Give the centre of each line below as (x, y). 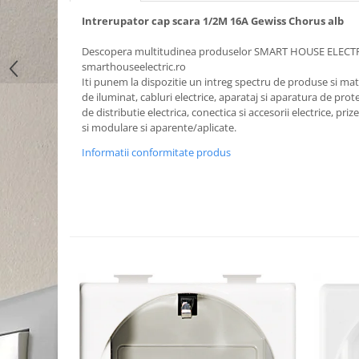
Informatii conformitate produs (156, 152)
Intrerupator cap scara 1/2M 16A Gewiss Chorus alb (213, 21)
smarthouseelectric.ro (134, 67)
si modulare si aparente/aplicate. (159, 127)
